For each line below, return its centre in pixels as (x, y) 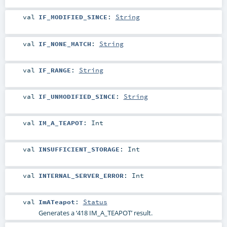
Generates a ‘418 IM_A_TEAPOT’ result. (95, 213)
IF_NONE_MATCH (65, 43)
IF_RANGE (54, 70)
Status (95, 202)
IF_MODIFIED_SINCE (73, 17)
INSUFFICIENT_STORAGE (79, 149)
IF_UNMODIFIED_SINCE (77, 96)
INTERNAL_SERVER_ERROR (81, 176)
